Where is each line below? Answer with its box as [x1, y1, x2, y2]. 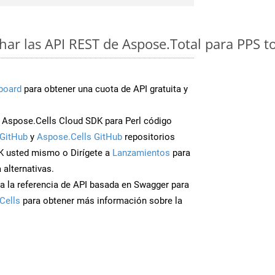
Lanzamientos [112, 147, 170, 158]
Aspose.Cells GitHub [37, 131, 122, 142]
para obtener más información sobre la [20, 195, 182, 206]
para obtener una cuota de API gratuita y [21, 83, 188, 95]
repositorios [122, 131, 175, 142]
